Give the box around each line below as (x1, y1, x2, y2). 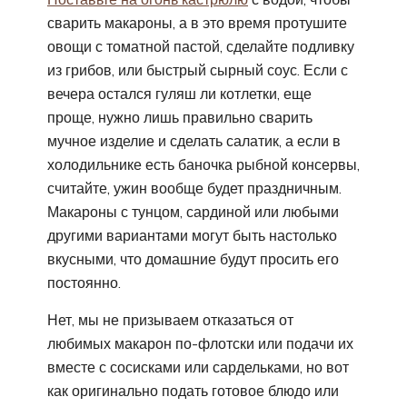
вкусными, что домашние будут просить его (47, 249, 339, 268)
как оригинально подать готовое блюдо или (47, 381, 339, 400)
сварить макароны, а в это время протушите (47, 13, 347, 32)
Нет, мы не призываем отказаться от (47, 310, 293, 329)
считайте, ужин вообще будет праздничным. (47, 178, 342, 197)
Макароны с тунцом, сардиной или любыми (47, 202, 339, 221)
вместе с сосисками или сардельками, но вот (47, 357, 349, 376)
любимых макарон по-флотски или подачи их (47, 333, 353, 352)
